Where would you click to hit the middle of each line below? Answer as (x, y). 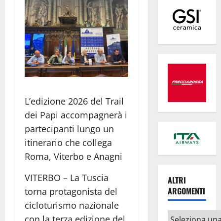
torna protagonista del (71, 191)
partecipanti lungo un (69, 129)
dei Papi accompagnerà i (76, 115)
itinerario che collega (68, 142)
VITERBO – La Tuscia (67, 177)
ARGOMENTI (186, 191)
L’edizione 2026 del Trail (74, 101)
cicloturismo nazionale (72, 205)
